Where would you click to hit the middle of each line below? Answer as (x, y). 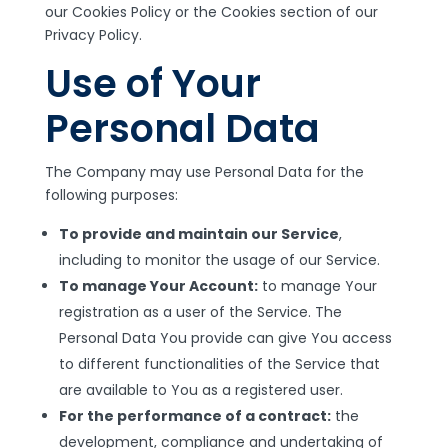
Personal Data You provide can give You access (225, 338)
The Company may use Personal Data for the (204, 172)
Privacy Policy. (93, 35)
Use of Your (152, 83)
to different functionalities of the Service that (219, 364)
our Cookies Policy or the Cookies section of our (211, 12)
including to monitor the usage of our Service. (219, 260)
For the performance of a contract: (194, 416)
